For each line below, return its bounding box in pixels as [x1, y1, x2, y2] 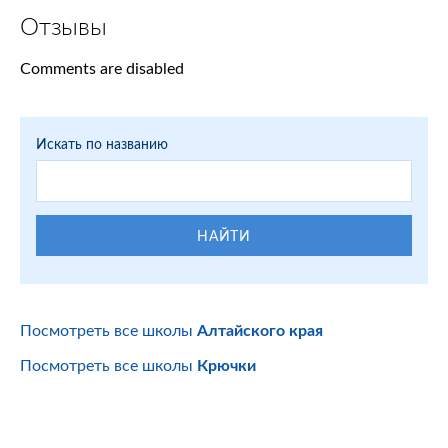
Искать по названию [36, 135, 168, 153]
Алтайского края [197, 320, 323, 340]
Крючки [197, 355, 256, 375]
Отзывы [20, 16, 107, 41]
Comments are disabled [20, 58, 184, 78]
